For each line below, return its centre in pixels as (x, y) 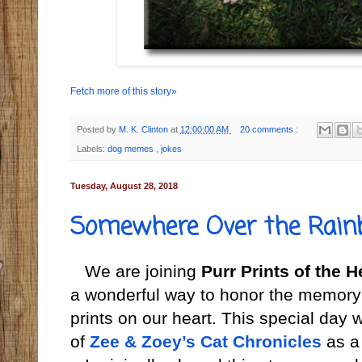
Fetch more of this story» (124, 92)
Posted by (98, 130)
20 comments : (270, 130)
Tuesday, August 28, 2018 (124, 186)
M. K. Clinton (145, 130)
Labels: (92, 149)
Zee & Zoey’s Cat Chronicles (208, 342)
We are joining (136, 272)
